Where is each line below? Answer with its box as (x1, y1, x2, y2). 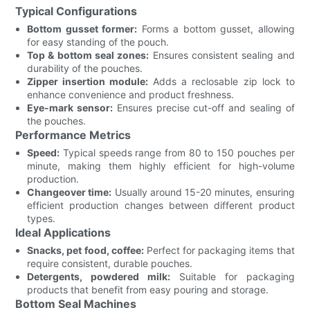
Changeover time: (27, 185, 112, 198)
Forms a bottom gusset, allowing (137, 22, 295, 35)
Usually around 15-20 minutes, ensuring (111, 185, 295, 198)
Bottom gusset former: (27, 22, 138, 35)
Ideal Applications (15, 225, 111, 239)
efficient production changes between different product (27, 199, 295, 211)
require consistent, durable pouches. (27, 257, 193, 269)
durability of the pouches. (27, 62, 143, 74)
